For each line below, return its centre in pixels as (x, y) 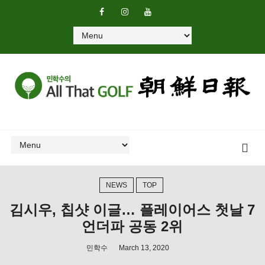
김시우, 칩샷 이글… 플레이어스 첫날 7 (132, 209)
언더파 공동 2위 (132, 226)
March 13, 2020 (144, 248)
